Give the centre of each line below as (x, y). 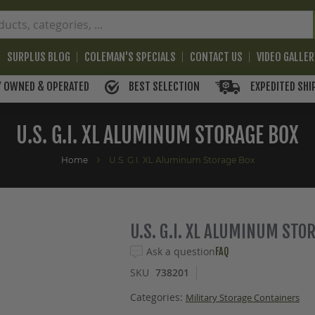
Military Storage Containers (243, 298)
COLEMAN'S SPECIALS (130, 57)
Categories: (158, 297)
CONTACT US (217, 57)
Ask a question (181, 251)
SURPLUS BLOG (39, 57)
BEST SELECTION (163, 86)
